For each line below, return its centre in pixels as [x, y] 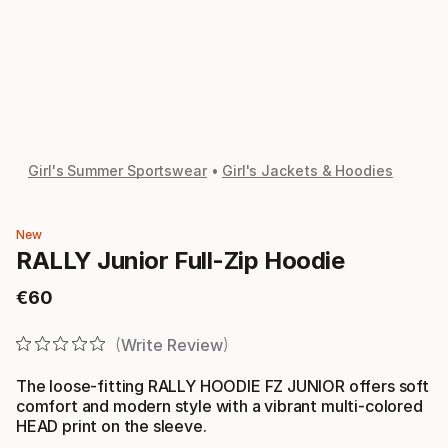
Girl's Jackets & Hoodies [307, 170]
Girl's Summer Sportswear [117, 170]
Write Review [171, 344]
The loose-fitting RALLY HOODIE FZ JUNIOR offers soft [222, 385]
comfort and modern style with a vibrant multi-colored [219, 405]
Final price [58, 306]
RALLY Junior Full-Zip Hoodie [180, 260]
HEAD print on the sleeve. [111, 425]
